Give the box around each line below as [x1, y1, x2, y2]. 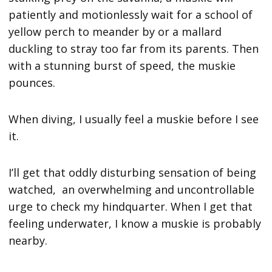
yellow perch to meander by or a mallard [8, 24, 222, 39]
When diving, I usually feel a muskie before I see [8, 112, 259, 127]
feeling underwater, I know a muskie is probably [8, 216, 262, 231]
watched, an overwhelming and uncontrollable [8, 182, 255, 197]
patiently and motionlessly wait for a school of [8, 7, 253, 22]
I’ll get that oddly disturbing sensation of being [8, 165, 257, 180]
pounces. [8, 75, 59, 90]
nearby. [8, 233, 51, 248]
